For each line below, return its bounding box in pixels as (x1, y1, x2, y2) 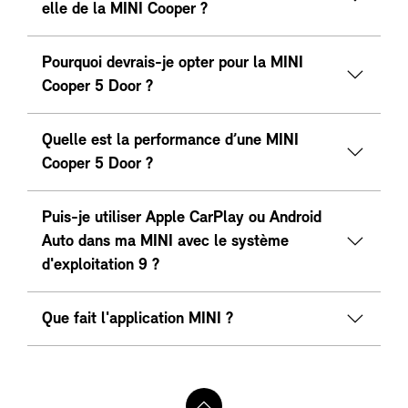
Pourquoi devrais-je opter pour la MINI (42, 55, 303, 73)
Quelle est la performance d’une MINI (42, 132, 299, 150)
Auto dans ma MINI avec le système (42, 233, 289, 251)
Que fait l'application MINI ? (42, 311, 233, 329)
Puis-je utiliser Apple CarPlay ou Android (42, 209, 321, 228)
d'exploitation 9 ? (42, 257, 159, 275)
